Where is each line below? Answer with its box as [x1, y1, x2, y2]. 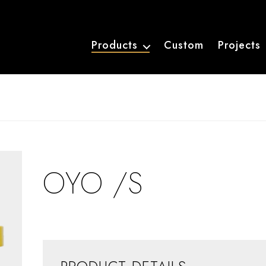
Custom [163, 37, 204, 53]
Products [91, 37, 138, 53]
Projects [217, 37, 261, 53]
